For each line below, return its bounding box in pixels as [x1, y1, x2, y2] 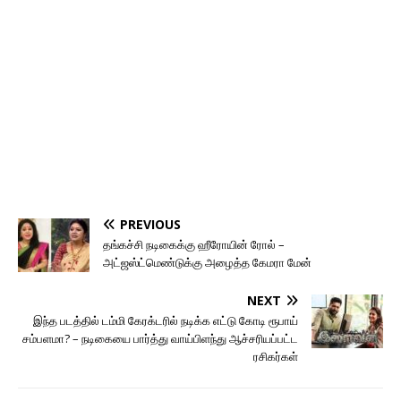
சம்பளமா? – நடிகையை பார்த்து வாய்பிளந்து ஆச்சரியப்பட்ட [22, 330, 298, 346]
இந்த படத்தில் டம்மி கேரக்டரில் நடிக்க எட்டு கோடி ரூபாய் [33, 312, 298, 328]
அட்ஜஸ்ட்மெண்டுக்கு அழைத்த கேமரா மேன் [103, 254, 311, 270]
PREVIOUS [120, 216, 181, 233]
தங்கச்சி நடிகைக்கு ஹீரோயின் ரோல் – [103, 236, 285, 252]
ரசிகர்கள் [253, 348, 298, 364]
